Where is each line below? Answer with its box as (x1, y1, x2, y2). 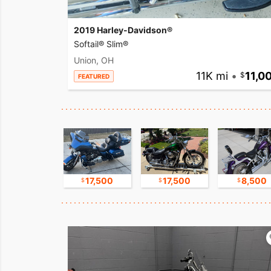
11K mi (195, 70, 228, 83)
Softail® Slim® (74, 39, 128, 50)
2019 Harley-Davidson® (74, 25, 172, 36)
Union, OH (74, 55, 114, 66)
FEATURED (78, 73, 109, 80)
